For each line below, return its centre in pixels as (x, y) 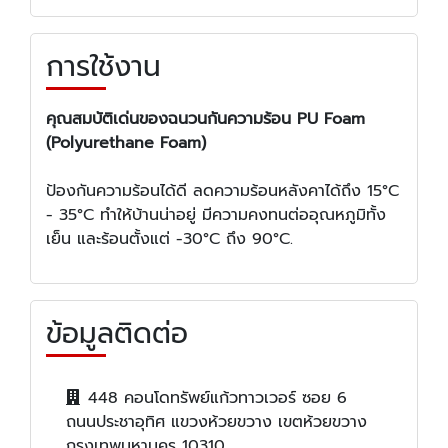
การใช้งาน (103, 67)
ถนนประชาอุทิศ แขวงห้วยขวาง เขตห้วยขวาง (216, 422)
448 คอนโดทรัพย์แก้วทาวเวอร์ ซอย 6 (217, 398)
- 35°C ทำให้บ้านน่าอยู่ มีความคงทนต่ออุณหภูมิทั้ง (216, 215)
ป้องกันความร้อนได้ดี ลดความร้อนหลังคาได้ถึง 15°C (222, 191)
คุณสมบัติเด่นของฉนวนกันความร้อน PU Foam (205, 119)
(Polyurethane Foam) (126, 143)
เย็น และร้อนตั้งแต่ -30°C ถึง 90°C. (169, 239)
